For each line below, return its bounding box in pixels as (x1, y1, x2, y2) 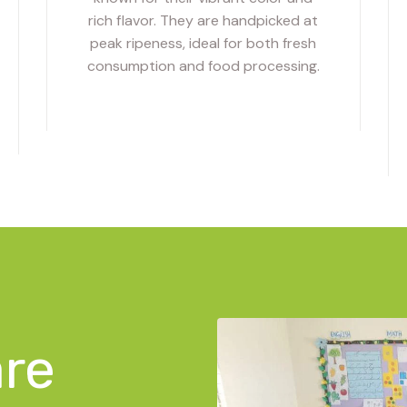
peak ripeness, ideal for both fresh (90, 33, 317, 53)
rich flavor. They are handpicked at (88, 10, 319, 30)
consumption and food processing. (86, 55, 320, 75)
